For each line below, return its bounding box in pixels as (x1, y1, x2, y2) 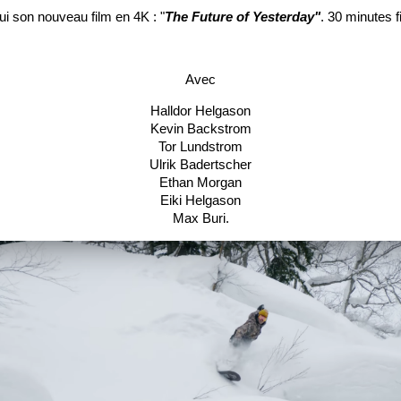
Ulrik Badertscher (149, 157, 252, 172)
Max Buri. (172, 210, 229, 226)
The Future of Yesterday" (165, 9, 320, 24)
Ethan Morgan (159, 175, 242, 190)
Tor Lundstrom (158, 139, 243, 154)
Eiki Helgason (160, 192, 241, 208)
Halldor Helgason (150, 103, 251, 118)
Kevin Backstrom (149, 121, 252, 136)
